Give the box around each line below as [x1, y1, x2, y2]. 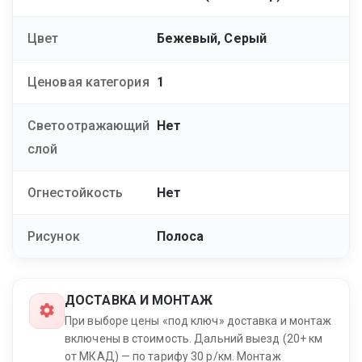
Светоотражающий [27, 117, 150, 133]
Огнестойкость [27, 184, 124, 200]
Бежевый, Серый [156, 30, 267, 46]
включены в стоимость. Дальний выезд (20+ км [65, 331, 323, 345]
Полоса [156, 228, 204, 244]
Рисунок [27, 228, 80, 244]
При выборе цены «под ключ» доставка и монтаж [65, 314, 332, 327]
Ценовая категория [27, 74, 149, 90]
